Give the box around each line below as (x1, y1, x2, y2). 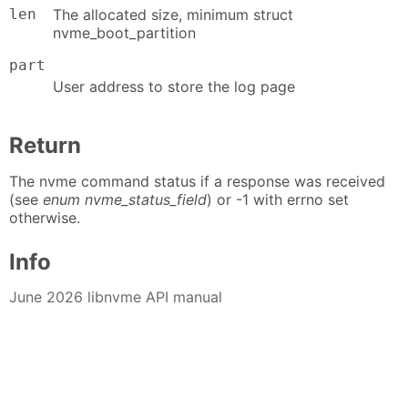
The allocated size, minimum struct (53, 5, 293, 24)
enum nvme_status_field (43, 189, 207, 209)
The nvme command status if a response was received (9, 171, 385, 190)
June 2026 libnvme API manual (9, 288, 222, 307)
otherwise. (9, 208, 80, 227)
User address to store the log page (53, 77, 295, 97)
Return (9, 132, 81, 159)
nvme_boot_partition (53, 23, 196, 42)
